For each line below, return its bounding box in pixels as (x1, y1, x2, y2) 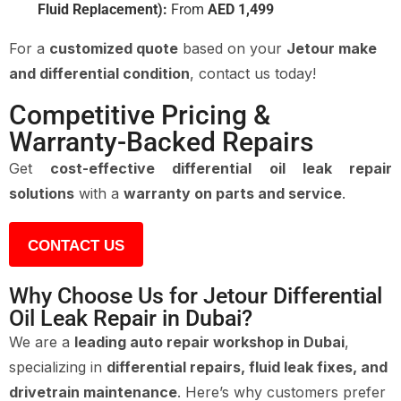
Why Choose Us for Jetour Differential (9, 282, 382, 309)
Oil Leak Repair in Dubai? (9, 304, 252, 331)
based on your (178, 38, 286, 57)
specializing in (9, 357, 107, 376)
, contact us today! (190, 64, 316, 82)
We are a (9, 332, 74, 351)
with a (74, 183, 124, 202)
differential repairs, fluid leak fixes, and (107, 357, 388, 376)
